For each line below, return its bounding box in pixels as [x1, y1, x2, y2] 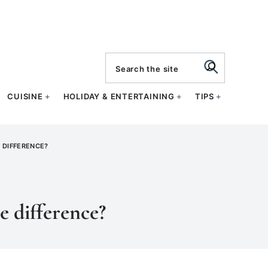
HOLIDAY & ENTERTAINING [63, 92, 175, 101]
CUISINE [7, 92, 43, 101]
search [105, 52, 153, 68]
